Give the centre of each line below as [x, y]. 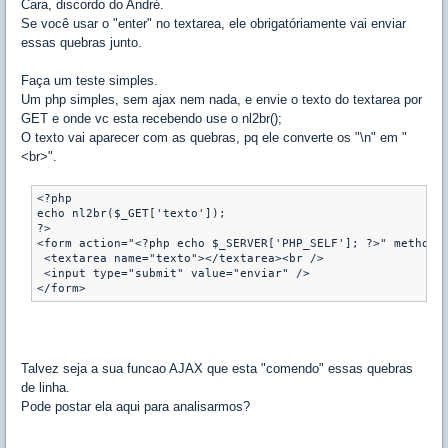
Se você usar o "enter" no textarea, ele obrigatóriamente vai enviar [213, 24]
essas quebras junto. [81, 43]
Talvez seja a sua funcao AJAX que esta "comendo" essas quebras [217, 369]
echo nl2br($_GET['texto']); [131, 214]
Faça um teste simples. [89, 81]
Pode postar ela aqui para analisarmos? [135, 407]
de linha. [45, 388]
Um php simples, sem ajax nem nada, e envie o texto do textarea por [221, 100]
